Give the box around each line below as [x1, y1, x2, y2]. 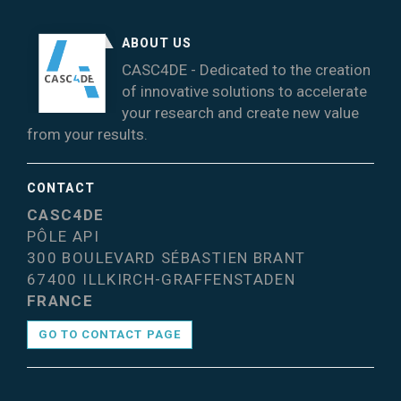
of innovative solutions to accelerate [121, 82, 367, 101]
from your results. [27, 125, 148, 144]
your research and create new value [121, 104, 359, 123]
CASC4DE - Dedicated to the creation [121, 61, 371, 80]
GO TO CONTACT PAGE [38, 328, 181, 342]
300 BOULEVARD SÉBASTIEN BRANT [27, 249, 306, 268]
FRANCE [27, 292, 94, 311]
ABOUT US [121, 36, 192, 51]
